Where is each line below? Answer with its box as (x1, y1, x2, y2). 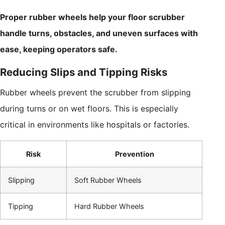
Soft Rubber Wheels (74, 176, 142, 185)
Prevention (115, 150, 154, 159)
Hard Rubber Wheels (74, 202, 144, 211)
